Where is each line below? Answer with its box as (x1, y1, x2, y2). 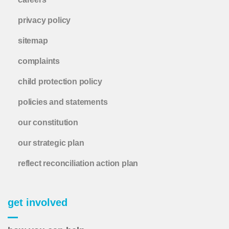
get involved (8, 196, 67, 208)
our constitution (18, 118, 78, 127)
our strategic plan (18, 138, 84, 147)
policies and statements (18, 97, 108, 106)
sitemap (18, 36, 48, 45)
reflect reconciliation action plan (18, 158, 139, 168)
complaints (18, 56, 60, 65)
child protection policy (18, 77, 102, 86)
